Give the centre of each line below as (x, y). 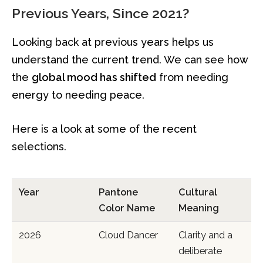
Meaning (199, 208)
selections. (39, 146)
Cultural (198, 193)
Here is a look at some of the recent (104, 129)
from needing (192, 77)
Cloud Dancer (129, 235)
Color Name (127, 208)
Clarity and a (206, 235)
